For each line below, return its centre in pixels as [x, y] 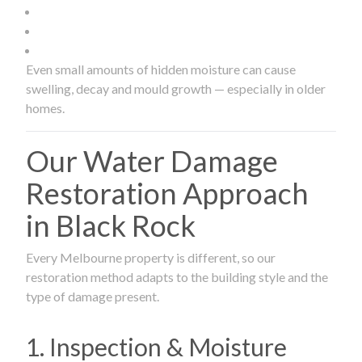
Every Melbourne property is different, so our [151, 257]
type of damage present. [93, 296]
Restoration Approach [167, 193]
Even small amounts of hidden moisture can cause [161, 69]
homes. [45, 107]
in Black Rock [111, 225]
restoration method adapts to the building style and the [177, 276]
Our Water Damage [152, 160]
